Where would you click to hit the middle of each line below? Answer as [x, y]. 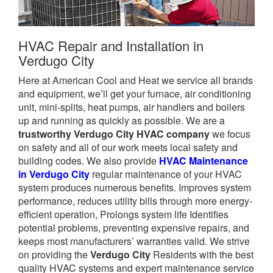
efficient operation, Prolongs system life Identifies [123, 214]
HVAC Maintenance [204, 160]
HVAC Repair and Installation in [111, 45]
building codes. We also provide [89, 160]
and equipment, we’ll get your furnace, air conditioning [135, 93]
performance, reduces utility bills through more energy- [135, 200]
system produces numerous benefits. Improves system [135, 187]
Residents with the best [202, 254]
